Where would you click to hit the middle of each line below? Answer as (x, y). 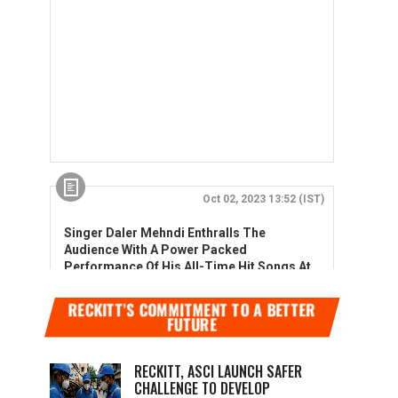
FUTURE (192, 324)
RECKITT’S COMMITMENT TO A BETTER (192, 309)
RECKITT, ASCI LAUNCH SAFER (218, 371)
